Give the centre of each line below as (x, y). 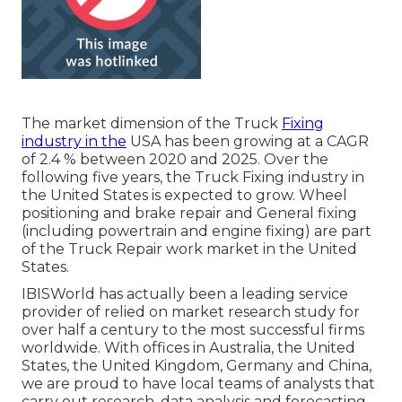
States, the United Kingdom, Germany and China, (197, 366)
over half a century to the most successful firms (193, 330)
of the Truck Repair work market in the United (189, 249)
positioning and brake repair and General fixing (189, 214)
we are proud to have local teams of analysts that (198, 384)
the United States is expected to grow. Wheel (184, 196)
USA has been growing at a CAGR (248, 142)
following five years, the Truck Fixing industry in (193, 178)
